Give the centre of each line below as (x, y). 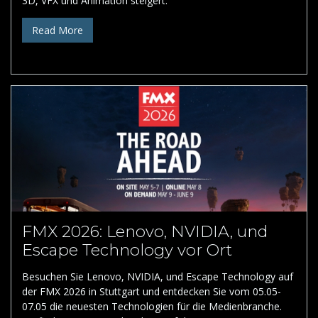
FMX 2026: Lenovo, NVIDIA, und (145, 232)
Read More (57, 31)
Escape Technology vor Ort (127, 250)
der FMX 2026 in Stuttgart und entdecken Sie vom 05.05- (152, 292)
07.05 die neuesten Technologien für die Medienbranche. (152, 307)
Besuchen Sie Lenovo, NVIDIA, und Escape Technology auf (158, 277)
